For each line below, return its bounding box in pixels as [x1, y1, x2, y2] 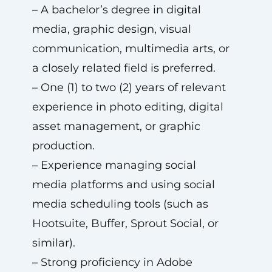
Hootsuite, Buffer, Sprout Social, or [32, 217, 219, 230]
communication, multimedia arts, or [32, 42, 229, 55]
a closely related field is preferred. [32, 61, 216, 75]
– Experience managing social [32, 158, 196, 172]
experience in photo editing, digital [32, 100, 223, 114]
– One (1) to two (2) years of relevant [32, 81, 226, 94]
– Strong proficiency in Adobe [32, 256, 192, 269]
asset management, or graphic [32, 120, 200, 133]
